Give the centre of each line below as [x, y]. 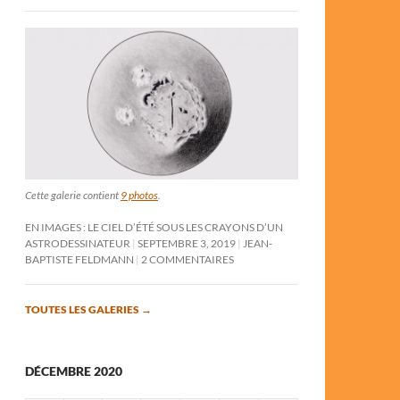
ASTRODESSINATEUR [78, 243]
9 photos [139, 195]
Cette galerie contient [73, 195]
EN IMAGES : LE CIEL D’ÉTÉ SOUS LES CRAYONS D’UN [154, 227]
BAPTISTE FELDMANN [79, 259]
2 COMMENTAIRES [187, 259]
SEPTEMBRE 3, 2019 [187, 243]
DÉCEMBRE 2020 [74, 371]
